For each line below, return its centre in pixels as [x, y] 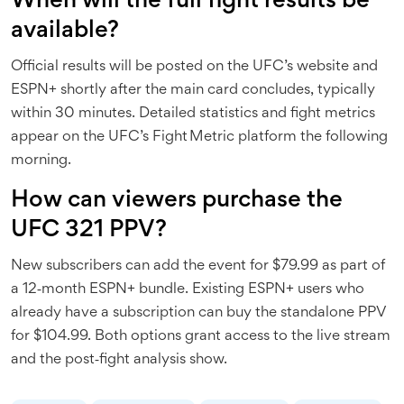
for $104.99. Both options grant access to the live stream [201, 336]
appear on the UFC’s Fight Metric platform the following [199, 137]
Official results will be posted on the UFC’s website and [194, 67]
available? [65, 31]
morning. [41, 161]
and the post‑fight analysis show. [119, 360]
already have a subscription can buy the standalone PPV [199, 313]
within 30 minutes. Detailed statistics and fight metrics [193, 114]
